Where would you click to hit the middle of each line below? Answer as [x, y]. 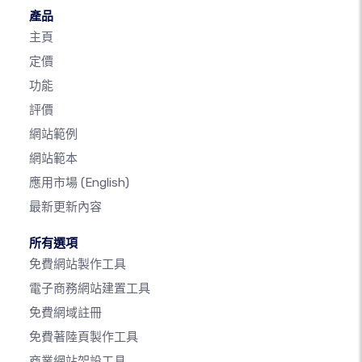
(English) [105, 183]
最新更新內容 [65, 207]
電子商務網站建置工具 [90, 289]
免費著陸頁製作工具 [84, 337]
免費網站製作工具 [78, 265]
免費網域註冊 [65, 313]
